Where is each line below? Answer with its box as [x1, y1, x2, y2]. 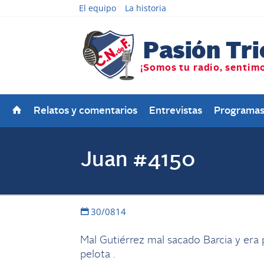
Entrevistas [149, 106, 202, 116]
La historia [125, 2, 167, 14]
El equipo [79, 2, 117, 14]
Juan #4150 [80, 150, 196, 171]
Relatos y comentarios [34, 106, 137, 116]
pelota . [80, 249, 115, 260]
